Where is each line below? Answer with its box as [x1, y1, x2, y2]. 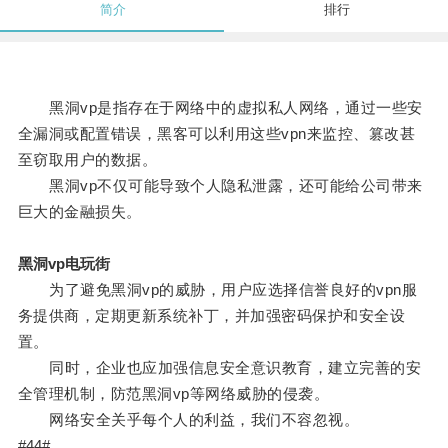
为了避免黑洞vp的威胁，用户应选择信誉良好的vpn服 [17, 281, 418, 299]
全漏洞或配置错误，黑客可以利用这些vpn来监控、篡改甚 [17, 125, 416, 143]
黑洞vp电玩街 [17, 255, 110, 273]
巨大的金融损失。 [17, 203, 142, 221]
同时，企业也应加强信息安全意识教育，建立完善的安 [17, 359, 422, 377]
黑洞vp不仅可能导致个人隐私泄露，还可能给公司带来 [17, 177, 423, 195]
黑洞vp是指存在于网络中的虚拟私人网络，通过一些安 [17, 99, 423, 117]
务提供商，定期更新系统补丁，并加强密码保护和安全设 [17, 307, 406, 325]
